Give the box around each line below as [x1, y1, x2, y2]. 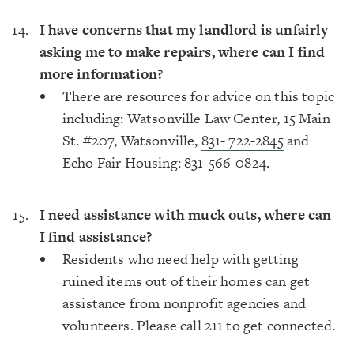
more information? [39, 64, 164, 84]
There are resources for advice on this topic [62, 86, 335, 106]
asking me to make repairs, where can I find [39, 42, 326, 62]
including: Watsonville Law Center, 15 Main [62, 108, 330, 128]
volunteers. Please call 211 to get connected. [62, 315, 336, 335]
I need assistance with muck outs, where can [39, 205, 332, 224]
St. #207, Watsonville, [62, 130, 201, 150]
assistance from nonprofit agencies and [62, 293, 307, 313]
